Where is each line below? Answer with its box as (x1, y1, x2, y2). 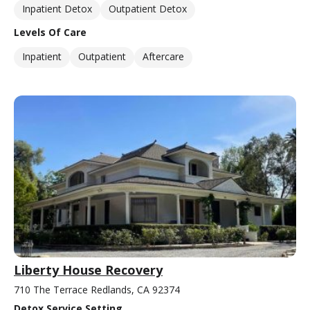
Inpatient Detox (22, 2, 92, 16)
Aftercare (143, 50, 184, 64)
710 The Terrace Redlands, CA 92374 (14, 282, 180, 296)
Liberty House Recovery (14, 261, 163, 278)
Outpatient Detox (109, 2, 187, 16)
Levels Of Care (14, 26, 86, 39)
